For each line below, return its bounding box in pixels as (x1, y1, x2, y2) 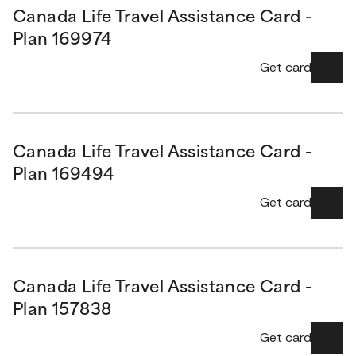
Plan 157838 (13, 303, 112, 319)
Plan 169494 (13, 168, 114, 184)
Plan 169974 (13, 33, 112, 48)
